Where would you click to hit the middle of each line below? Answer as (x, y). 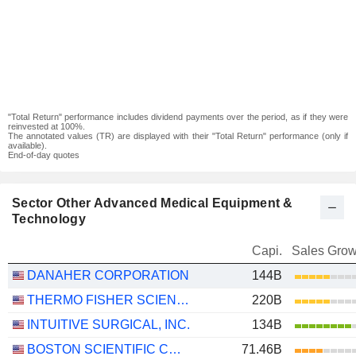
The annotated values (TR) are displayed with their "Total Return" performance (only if (178, 136)
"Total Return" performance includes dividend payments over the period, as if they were (178, 117)
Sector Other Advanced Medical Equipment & (153, 203)
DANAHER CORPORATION (108, 275)
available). (27, 145)
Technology (49, 219)
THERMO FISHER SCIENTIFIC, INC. (183, 300)
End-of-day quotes (44, 155)
